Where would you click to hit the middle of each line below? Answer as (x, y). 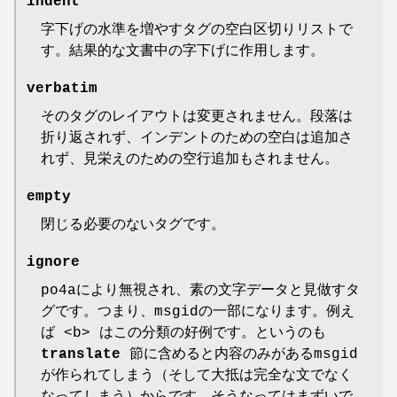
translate (81, 354)
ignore (53, 262)
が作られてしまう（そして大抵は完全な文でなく (197, 375)
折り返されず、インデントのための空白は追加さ (197, 138)
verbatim (62, 88)
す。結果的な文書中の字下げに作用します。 (183, 51)
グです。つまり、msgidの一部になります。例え (198, 311)
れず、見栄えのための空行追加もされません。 (190, 159)
